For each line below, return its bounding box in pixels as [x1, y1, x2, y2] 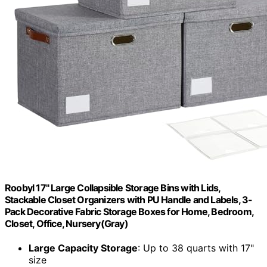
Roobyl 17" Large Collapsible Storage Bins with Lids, [5, 181, 221, 194]
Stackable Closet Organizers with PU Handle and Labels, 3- [5, 193, 253, 206]
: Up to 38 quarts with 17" [138, 241, 254, 254]
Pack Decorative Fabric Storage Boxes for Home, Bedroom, [5, 205, 254, 218]
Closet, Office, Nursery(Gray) [5, 217, 128, 229]
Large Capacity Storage [29, 241, 138, 254]
